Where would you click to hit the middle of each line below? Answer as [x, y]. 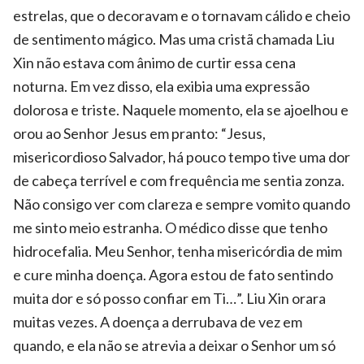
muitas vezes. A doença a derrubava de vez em [158, 321]
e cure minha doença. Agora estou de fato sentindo [173, 274]
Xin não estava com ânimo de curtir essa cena [154, 62]
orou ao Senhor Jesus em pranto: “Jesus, [139, 133]
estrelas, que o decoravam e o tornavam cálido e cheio [182, 15]
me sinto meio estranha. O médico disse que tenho [170, 227]
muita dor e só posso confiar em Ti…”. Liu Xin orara [169, 298]
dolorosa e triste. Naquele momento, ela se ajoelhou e [181, 109]
